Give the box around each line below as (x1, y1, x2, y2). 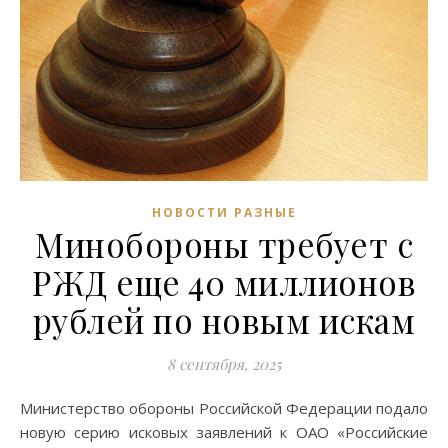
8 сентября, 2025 (167, 353, 281, 374)
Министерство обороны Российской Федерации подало (20, 397, 33, 418)
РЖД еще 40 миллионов (32, 259, 416, 304)
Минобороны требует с (35, 221, 413, 266)
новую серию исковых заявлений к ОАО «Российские (20, 421, 428, 442)
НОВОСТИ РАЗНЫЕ (151, 203, 297, 221)
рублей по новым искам (32, 297, 416, 342)
